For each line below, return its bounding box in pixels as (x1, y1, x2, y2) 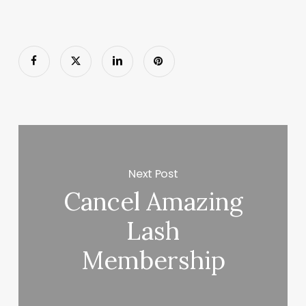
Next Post (128, 165, 178, 182)
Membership (81, 245, 225, 277)
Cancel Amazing (63, 186, 243, 218)
